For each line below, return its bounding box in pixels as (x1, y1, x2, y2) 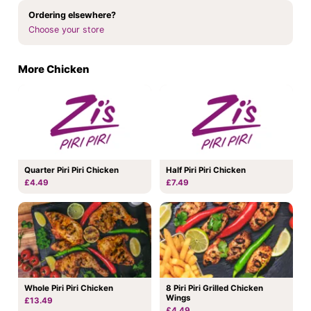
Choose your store (28, 24, 104, 35)
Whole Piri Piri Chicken (24, 283, 113, 293)
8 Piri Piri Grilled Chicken (166, 283, 263, 293)
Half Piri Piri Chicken (166, 165, 246, 176)
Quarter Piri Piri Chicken (24, 165, 119, 176)
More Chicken (18, 62, 90, 76)
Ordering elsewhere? (28, 9, 116, 20)
